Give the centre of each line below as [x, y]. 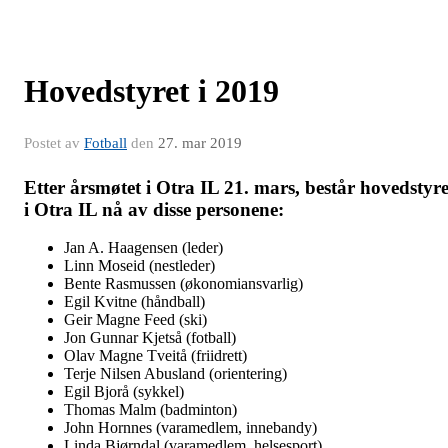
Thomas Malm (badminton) [150, 410]
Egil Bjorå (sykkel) [124, 392]
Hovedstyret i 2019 [151, 90]
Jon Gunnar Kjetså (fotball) [150, 338]
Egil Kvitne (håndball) [134, 302]
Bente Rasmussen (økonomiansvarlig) [183, 284]
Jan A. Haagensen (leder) [143, 248]
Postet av [54, 142]
